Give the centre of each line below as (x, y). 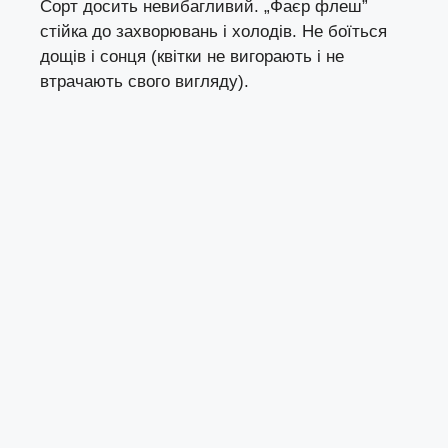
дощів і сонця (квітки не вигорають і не (192, 57)
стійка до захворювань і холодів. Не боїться (213, 32)
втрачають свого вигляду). (144, 82)
